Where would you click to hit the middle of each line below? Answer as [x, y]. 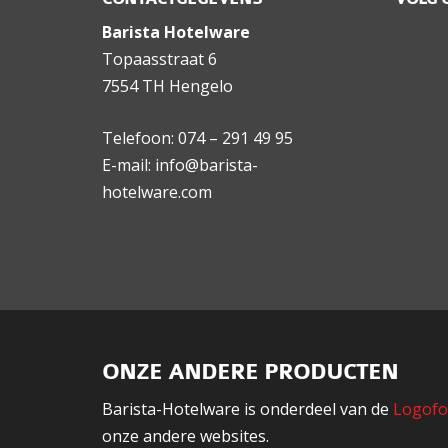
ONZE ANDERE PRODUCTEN [250, 373]
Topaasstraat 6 [159, 59]
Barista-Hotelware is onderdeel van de [247, 409]
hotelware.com [157, 192]
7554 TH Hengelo [167, 86]
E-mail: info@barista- [180, 165]
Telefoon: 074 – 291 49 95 [197, 138]
